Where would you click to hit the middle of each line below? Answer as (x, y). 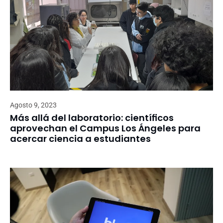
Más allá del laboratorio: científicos (92, 118)
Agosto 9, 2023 (33, 105)
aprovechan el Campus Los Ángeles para (105, 128)
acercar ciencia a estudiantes (80, 139)
